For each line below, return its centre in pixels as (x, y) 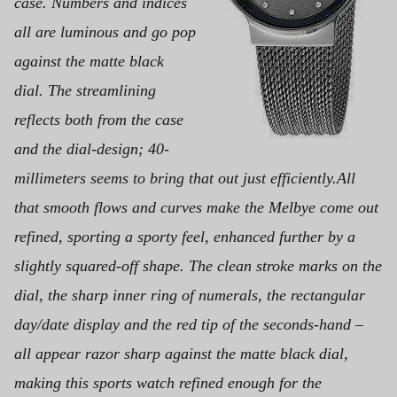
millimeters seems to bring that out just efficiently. (175, 179)
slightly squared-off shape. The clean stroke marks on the (198, 266)
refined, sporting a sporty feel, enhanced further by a (185, 237)
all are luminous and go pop (105, 32)
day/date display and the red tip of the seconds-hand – (189, 325)
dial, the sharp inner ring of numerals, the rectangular (190, 296)
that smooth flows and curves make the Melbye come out (196, 208)
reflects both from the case (99, 120)
